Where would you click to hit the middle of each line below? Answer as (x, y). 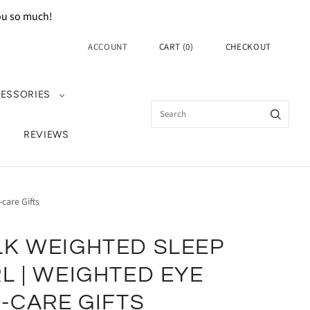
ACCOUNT (108, 47)
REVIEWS (46, 135)
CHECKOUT (248, 47)
